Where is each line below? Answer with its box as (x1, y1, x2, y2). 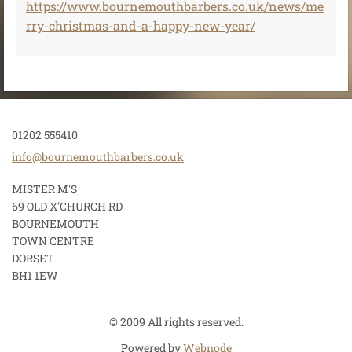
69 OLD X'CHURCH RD (12, 199, 123, 214)
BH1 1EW (12, 268, 58, 283)
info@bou (12, 149, 61, 164)
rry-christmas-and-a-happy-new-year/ (26, 17, 255, 34)
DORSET (12, 251, 54, 266)
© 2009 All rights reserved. (108, 314, 244, 329)
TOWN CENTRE (12, 233, 94, 248)
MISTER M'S (12, 181, 77, 196)
